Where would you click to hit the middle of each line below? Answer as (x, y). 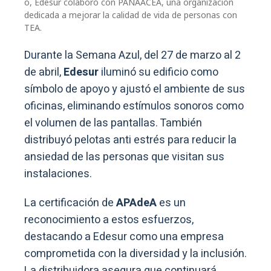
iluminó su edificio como (160, 72)
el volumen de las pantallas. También (113, 123)
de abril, (44, 72)
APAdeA (136, 203)
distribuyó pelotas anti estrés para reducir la (130, 140)
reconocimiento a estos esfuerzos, (109, 220)
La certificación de (69, 203)
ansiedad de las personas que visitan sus (124, 157)
